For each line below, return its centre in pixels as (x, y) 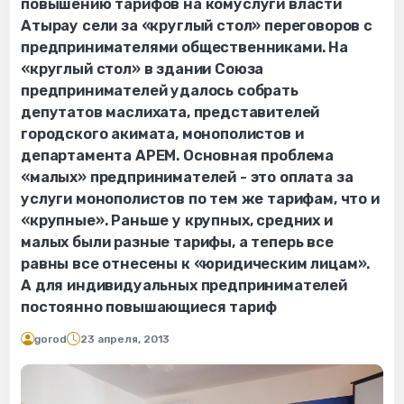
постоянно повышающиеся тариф (149, 308)
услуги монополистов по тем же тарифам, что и (200, 199)
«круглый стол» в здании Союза (142, 69)
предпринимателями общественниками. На (184, 48)
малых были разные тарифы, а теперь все (177, 243)
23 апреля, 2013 (125, 340)
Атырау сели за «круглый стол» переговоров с (197, 26)
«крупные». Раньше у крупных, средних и (177, 221)
